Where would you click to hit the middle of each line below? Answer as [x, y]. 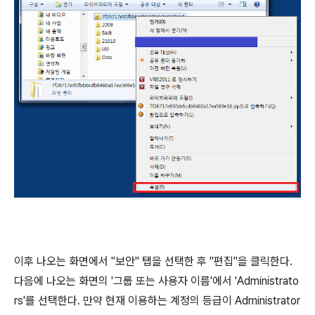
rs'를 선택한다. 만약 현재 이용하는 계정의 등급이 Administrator [157, 301]
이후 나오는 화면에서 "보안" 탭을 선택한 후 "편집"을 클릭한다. [153, 262]
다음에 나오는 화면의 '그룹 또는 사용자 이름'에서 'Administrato [156, 281]
